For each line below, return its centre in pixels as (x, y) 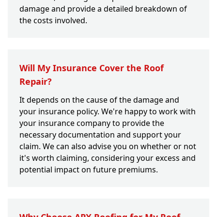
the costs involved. (53, 21)
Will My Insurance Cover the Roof (92, 68)
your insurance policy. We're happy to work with (108, 112)
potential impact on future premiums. (89, 170)
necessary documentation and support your (100, 135)
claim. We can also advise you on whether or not (108, 147)
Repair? (36, 82)
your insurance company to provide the (92, 123)
